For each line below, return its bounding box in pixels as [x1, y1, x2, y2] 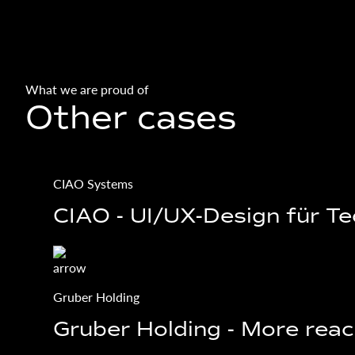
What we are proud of [25, 80, 149, 99]
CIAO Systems [53, 174, 134, 193]
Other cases [25, 97, 236, 138]
